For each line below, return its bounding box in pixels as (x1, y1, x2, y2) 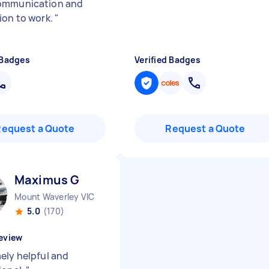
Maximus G (14, 172, 80, 188)
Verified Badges (134, 54, 201, 65)
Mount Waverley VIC (14, 191, 95, 202)
